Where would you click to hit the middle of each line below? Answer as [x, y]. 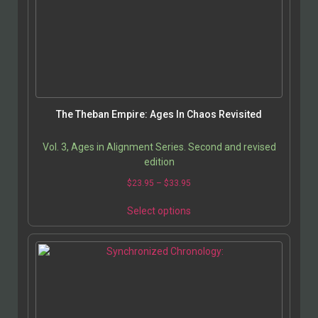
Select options [159, 211]
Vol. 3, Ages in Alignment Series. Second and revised [159, 147]
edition [159, 162]
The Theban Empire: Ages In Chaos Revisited [159, 115]
